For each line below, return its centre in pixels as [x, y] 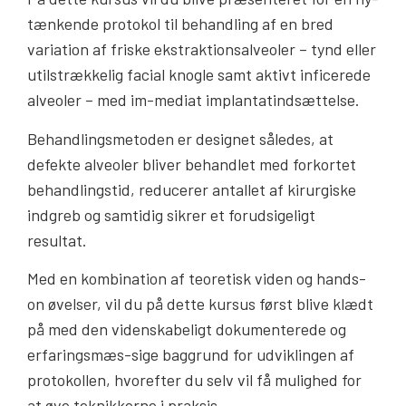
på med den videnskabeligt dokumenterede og [187, 329]
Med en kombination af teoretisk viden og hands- [197, 279]
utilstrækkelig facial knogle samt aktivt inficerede [199, 75]
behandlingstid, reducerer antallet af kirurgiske [192, 189]
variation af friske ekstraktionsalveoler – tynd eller [202, 49]
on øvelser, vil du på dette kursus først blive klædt [200, 304]
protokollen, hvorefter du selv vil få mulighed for [194, 380]
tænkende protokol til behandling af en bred [180, 24]
